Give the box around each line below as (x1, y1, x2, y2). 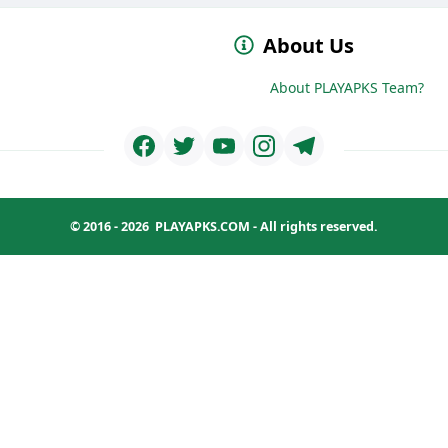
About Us (263, 31, 354, 59)
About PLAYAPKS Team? (270, 78, 424, 98)
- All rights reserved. (250, 218, 378, 236)
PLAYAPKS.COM (155, 218, 250, 236)
